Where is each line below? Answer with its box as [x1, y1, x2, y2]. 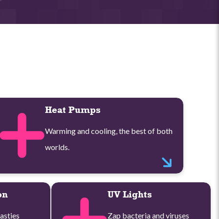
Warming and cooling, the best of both [45, 126, 173, 135]
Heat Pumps [45, 104, 101, 115]
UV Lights [108, 188, 153, 199]
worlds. [45, 142, 70, 152]
